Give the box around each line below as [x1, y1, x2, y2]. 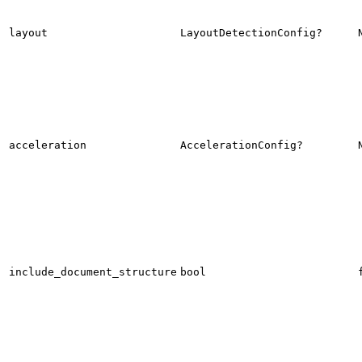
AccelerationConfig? [180, 139, 303, 152]
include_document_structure [9, 266, 177, 279]
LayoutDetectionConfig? [180, 27, 322, 40]
